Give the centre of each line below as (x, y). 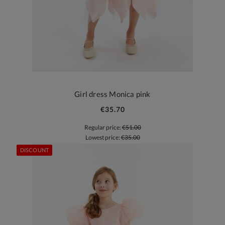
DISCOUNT (34, 150)
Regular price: (103, 128)
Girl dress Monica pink (113, 94)
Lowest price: (103, 138)
